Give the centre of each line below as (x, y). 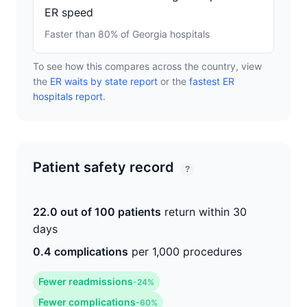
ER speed (69, 12)
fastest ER (212, 81)
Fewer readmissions (86, 281)
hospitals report (68, 96)
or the (173, 81)
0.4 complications (81, 251)
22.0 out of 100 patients (97, 212)
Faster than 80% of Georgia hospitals (127, 34)
